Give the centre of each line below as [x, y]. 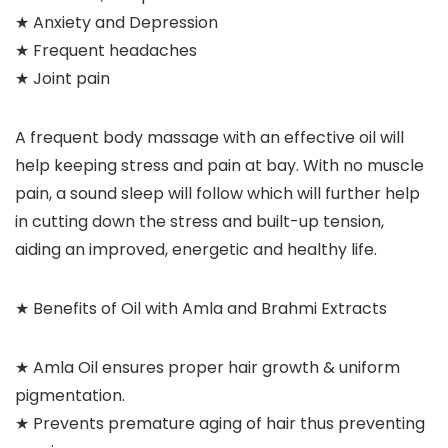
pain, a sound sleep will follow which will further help [217, 194]
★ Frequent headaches [106, 51]
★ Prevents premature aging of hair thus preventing [220, 424]
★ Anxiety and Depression [116, 23]
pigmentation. [70, 396]
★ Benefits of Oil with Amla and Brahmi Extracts [201, 309]
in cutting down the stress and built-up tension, [199, 222]
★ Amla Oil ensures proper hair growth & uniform [207, 368]
